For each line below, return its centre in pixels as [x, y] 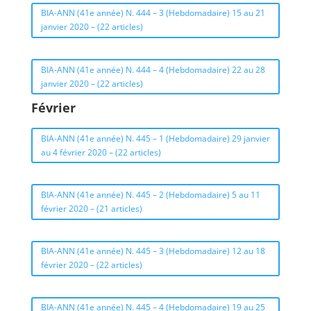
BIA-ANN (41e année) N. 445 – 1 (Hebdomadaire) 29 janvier [155, 138]
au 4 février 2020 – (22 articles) [101, 152]
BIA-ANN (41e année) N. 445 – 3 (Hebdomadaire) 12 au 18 [153, 251]
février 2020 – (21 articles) [91, 208]
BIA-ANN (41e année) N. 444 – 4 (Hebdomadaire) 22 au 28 [153, 69]
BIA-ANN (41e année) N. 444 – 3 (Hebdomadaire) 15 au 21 [153, 13]
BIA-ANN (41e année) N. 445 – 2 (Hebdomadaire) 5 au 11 [150, 194]
